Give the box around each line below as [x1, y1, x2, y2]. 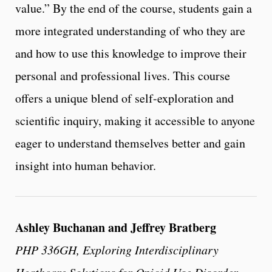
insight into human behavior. [15, 157, 156, 174]
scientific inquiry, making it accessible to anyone [15, 112, 255, 129]
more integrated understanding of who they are [15, 22, 245, 39]
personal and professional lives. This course [15, 67, 230, 84]
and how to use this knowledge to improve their [15, 44, 246, 61]
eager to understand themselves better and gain [15, 134, 245, 151]
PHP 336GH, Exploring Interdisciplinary [15, 241, 219, 257]
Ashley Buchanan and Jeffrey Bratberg [15, 218, 216, 236]
